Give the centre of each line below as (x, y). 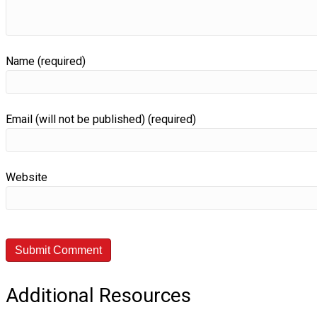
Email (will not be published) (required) (101, 119)
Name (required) (46, 61)
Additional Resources (98, 295)
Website (27, 177)
